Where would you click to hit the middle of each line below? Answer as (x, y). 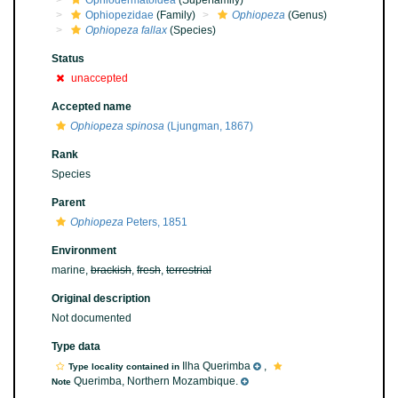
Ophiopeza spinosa (117, 126)
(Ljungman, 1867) (209, 126)
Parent (68, 203)
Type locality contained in (125, 366)
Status (68, 59)
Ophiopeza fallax (126, 30)
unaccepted (99, 78)
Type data (76, 346)
